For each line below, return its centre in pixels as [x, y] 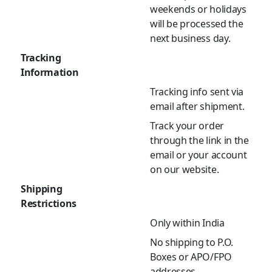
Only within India [187, 223]
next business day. [190, 39]
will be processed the [197, 24]
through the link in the [199, 141]
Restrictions [49, 204]
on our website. [185, 170]
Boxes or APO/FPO [191, 257]
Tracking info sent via [197, 92]
